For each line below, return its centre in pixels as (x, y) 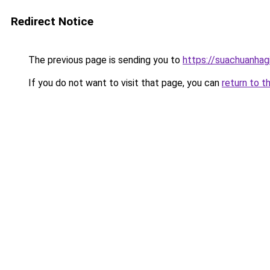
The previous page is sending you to (104, 60)
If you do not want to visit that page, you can (124, 83)
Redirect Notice (52, 21)
